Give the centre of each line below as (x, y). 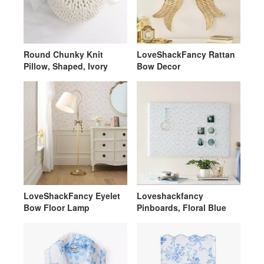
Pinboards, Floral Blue (181, 207)
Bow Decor (159, 66)
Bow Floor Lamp (57, 207)
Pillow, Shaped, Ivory (66, 66)
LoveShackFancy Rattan (186, 54)
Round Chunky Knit (63, 54)
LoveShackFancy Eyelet (72, 196)
